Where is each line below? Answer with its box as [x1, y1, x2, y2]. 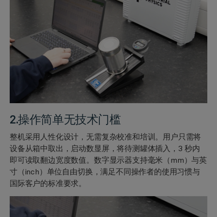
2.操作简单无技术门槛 [10, 112, 121, 126]
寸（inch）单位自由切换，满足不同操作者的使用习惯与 [10, 166, 200, 176]
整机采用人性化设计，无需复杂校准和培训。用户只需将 [10, 131, 201, 141]
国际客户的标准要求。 [10, 178, 87, 188]
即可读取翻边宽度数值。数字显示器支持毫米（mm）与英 [10, 155, 207, 165]
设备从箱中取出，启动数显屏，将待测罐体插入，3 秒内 [10, 143, 201, 153]
